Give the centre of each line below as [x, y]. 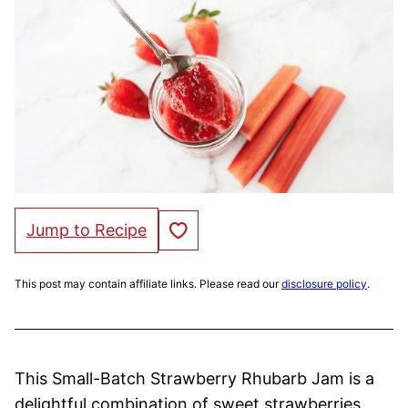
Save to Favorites [213, 229]
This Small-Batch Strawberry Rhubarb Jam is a [194, 378]
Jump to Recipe [87, 229]
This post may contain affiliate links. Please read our [148, 283]
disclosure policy [324, 283]
